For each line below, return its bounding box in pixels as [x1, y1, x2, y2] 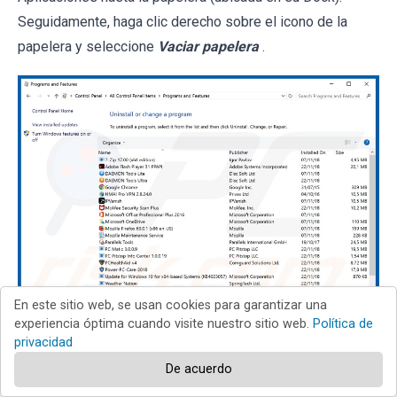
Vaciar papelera [158, 38, 259, 56]
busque [330, 345, 379, 362]
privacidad [14, 335, 73, 350]
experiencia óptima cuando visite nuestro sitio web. [14, 316, 313, 331]
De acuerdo [165, 362, 232, 377]
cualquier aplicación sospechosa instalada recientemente [18, 370, 372, 387]
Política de [313, 316, 373, 331]
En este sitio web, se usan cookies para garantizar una [14, 298, 327, 313]
